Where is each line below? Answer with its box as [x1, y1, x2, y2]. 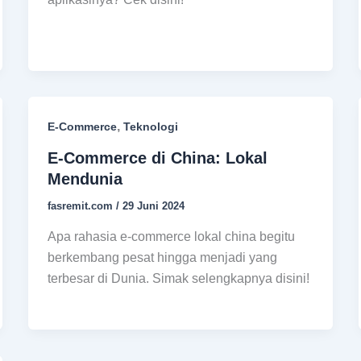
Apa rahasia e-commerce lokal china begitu [47, 229, 295, 243]
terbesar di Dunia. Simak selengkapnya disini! [47, 271, 309, 285]
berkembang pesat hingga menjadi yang [47, 250, 277, 264]
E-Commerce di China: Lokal [47, 149, 268, 168]
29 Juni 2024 [122, 200, 185, 213]
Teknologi [122, 120, 178, 134]
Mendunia [47, 170, 122, 189]
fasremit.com [47, 200, 116, 213]
